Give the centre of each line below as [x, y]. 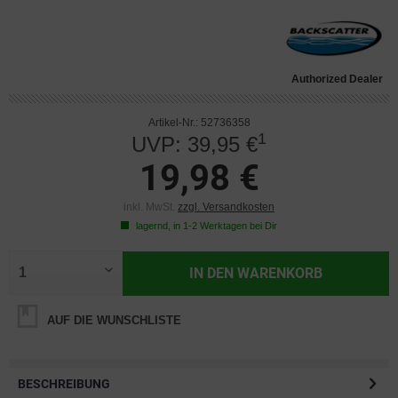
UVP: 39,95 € [195, 144]
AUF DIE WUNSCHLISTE [112, 320]
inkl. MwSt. [151, 207]
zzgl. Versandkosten [226, 207]
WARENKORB [280, 273]
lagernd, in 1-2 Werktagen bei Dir [205, 226]
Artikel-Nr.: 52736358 [199, 123]
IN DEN [212, 273]
